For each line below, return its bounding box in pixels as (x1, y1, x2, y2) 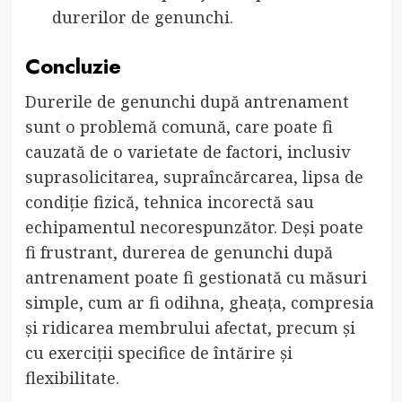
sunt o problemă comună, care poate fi (24, 115, 333, 137)
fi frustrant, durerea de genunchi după (24, 240, 333, 263)
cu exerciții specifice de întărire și (24, 341, 293, 363)
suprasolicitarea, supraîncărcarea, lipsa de (24, 165, 363, 188)
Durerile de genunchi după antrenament (24, 90, 349, 112)
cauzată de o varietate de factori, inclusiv (24, 140, 350, 162)
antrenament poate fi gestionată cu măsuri (24, 266, 367, 288)
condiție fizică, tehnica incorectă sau (24, 190, 314, 213)
